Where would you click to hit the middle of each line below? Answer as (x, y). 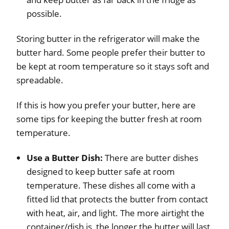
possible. (44, 13)
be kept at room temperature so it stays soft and (113, 66)
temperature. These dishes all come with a (111, 185)
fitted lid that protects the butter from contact (117, 199)
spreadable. (40, 80)
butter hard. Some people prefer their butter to (111, 52)
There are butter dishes (152, 157)
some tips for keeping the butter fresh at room (109, 119)
